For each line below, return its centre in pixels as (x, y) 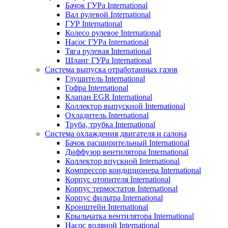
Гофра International (97, 88)
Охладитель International (107, 115)
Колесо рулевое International (113, 33)
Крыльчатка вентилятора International (130, 216)
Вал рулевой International (108, 14)
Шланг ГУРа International (108, 60)
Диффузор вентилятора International (127, 152)
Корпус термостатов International (121, 188)
